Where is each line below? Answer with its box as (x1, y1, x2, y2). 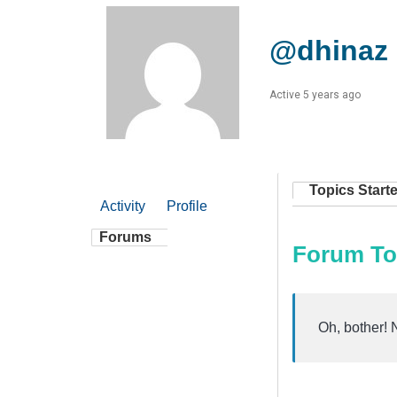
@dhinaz (269, 34, 388, 66)
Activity (100, 198, 145, 214)
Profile (167, 198, 207, 214)
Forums (99, 229, 152, 245)
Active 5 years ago (269, 88, 361, 101)
